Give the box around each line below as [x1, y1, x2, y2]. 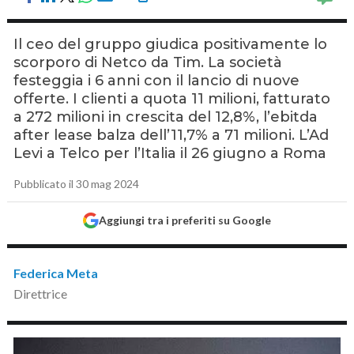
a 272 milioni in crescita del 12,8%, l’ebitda [13, 108, 318, 126]
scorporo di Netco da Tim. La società [13, 54, 283, 71]
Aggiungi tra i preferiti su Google [98, 213, 271, 227]
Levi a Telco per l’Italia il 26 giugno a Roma [13, 145, 327, 162]
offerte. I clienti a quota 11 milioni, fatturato [13, 90, 331, 107]
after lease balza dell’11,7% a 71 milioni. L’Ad [13, 126, 330, 144]
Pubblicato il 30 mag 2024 [13, 177, 140, 190]
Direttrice [13, 286, 68, 301]
